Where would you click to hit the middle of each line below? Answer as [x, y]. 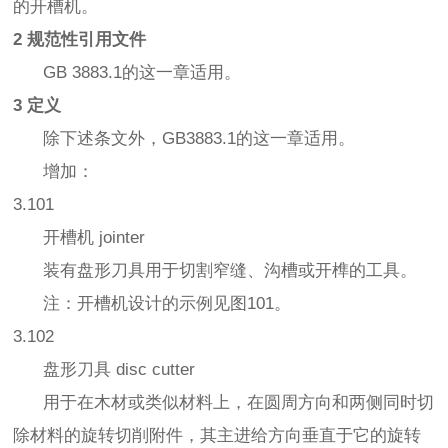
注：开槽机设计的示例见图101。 [152, 304]
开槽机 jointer [79, 238]
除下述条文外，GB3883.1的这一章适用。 [184, 139]
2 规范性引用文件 [80, 40]
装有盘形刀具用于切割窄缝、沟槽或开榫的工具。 [215, 271]
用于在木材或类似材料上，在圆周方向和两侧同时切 [224, 403]
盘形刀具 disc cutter [104, 370]
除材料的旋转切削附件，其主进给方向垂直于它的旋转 [217, 436]
